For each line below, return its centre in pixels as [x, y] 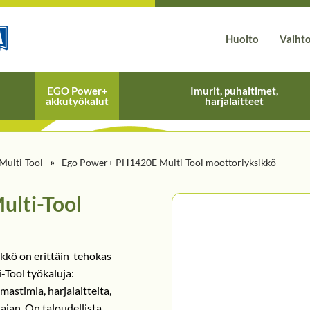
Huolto [243, 39]
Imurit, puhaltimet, [235, 90]
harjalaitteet [235, 101]
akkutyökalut [77, 101]
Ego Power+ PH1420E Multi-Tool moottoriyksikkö [169, 162]
